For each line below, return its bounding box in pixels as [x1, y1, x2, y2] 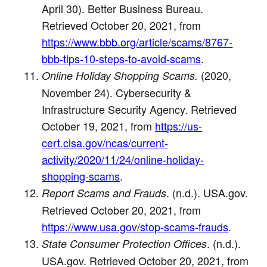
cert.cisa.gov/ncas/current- [42, 134, 169, 150]
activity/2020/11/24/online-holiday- [42, 151, 204, 167]
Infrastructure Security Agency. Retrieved [42, 101, 237, 117]
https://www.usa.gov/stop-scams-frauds [42, 218, 229, 234]
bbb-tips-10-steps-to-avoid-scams [42, 50, 201, 66]
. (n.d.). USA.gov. [166, 184, 249, 200]
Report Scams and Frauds [42, 185, 167, 200]
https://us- [155, 117, 203, 133]
